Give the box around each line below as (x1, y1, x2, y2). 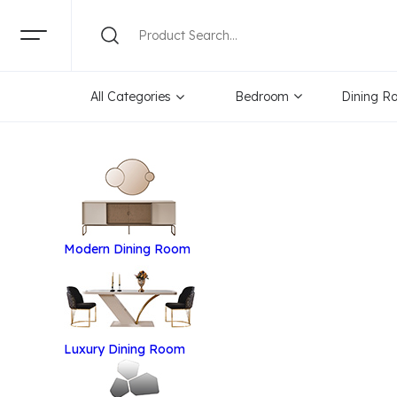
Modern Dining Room (64, 241, 191, 257)
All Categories (90, 89, 172, 105)
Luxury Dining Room (64, 341, 185, 357)
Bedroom (235, 89, 290, 105)
